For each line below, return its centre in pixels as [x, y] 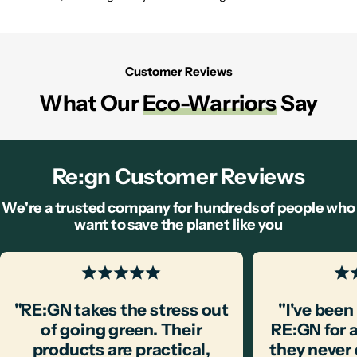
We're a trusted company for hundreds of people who [178, 208]
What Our [91, 104]
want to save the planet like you [178, 225]
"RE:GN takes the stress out [121, 310]
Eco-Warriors [210, 104]
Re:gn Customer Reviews [178, 177]
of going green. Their [122, 330]
